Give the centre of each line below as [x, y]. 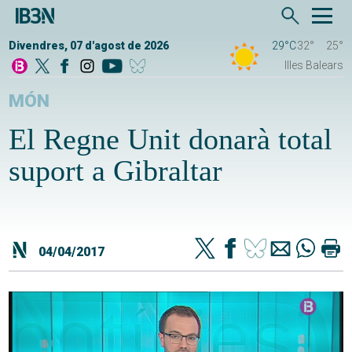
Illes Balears [313, 66]
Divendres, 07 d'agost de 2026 [89, 46]
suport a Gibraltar [116, 171]
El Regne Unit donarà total [171, 139]
